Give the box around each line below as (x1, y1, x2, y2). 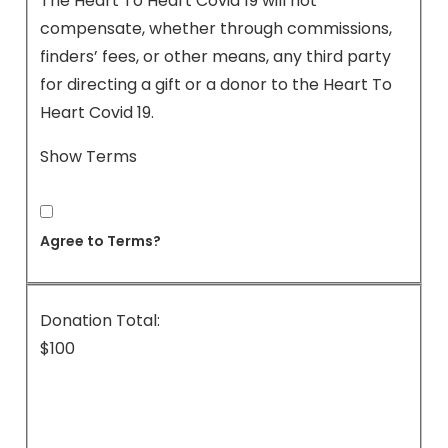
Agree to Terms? (40, 230, 161, 251)
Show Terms (40, 144, 137, 168)
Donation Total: (40, 309, 160, 333)
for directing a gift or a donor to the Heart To (40, 72, 392, 96)
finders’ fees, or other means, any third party (40, 44, 391, 68)
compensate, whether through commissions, (40, 16, 392, 40)
